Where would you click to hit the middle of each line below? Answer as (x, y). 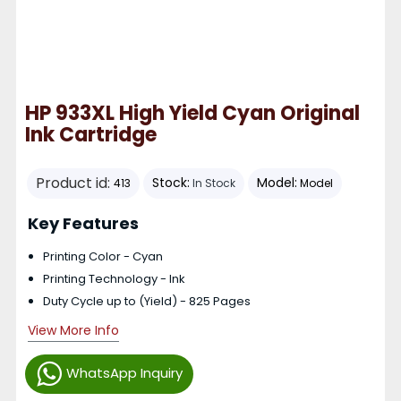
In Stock (214, 183)
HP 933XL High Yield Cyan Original (192, 113)
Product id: (75, 183)
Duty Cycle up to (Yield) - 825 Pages (146, 302)
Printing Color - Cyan (102, 257)
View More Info (73, 331)
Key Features (83, 224)
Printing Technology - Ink (114, 279)
